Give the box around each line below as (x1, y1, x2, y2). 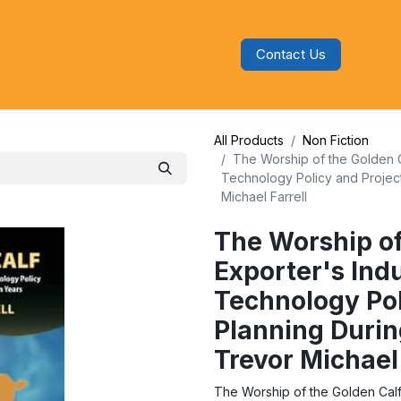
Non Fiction (303, 132, 369, 148)
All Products (214, 132, 284, 148)
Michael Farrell (221, 189, 307, 204)
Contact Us (256, 46, 327, 63)
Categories (61, 47, 127, 63)
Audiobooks (155, 47, 227, 63)
